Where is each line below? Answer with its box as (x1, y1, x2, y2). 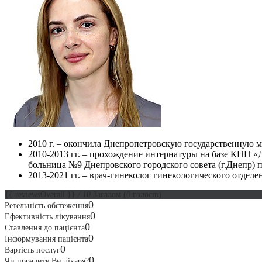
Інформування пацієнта (5, 234, 88, 243)
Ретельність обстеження (5, 201, 88, 210)
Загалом (93, 189, 121, 199)
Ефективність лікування (5, 212, 90, 221)
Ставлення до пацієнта (5, 223, 85, 232)
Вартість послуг (5, 245, 60, 254)
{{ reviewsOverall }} (5, 189, 78, 199)
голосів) (130, 189, 161, 199)
